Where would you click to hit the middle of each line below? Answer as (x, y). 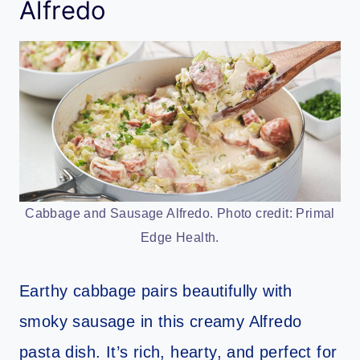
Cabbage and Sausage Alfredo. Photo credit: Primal (180, 214)
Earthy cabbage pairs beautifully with (156, 291)
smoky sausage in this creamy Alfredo (161, 322)
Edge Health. (180, 238)
